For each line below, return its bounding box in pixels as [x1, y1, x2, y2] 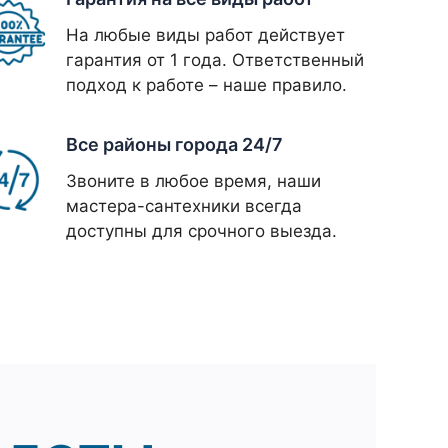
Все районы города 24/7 [66, 134, 283, 156]
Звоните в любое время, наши [66, 171, 321, 192]
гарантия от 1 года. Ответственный [66, 50, 364, 71]
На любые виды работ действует [66, 25, 345, 46]
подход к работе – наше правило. [66, 75, 347, 96]
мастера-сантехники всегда [66, 196, 302, 217]
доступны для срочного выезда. [66, 221, 337, 242]
